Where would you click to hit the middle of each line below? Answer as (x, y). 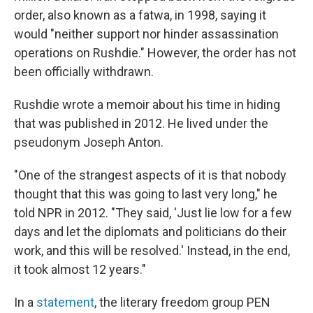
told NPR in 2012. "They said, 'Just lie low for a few (153, 213)
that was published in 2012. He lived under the (141, 123)
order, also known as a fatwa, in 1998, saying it (140, 15)
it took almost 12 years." (80, 269)
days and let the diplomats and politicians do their (150, 232)
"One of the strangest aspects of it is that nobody (150, 175)
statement (65, 302)
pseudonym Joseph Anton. (89, 142)
